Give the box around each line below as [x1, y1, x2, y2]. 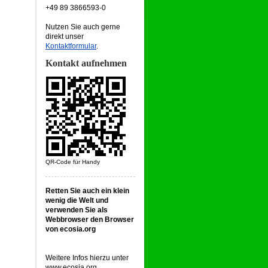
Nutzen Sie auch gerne [45, 23, 120, 31]
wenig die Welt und [45, 196, 108, 205]
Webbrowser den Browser [45, 215, 134, 224]
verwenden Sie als [45, 206, 108, 214]
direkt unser [45, 32, 84, 41]
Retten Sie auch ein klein [45, 187, 129, 195]
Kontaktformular [45, 42, 96, 50]
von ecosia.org [45, 225, 96, 233]
